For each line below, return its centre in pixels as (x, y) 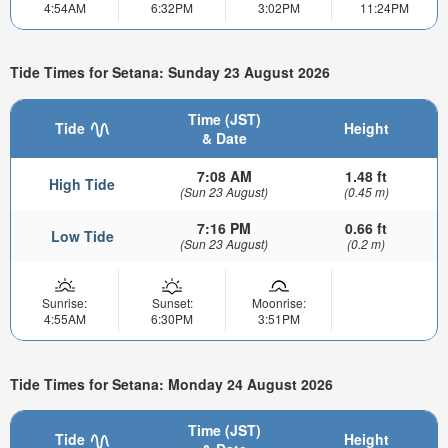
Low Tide (82, 236)
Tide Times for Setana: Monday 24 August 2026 (171, 383)
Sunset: (172, 303)
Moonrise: (278, 303)
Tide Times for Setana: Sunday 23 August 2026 (170, 72)
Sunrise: (64, 303)
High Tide (82, 184)
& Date (224, 138)
